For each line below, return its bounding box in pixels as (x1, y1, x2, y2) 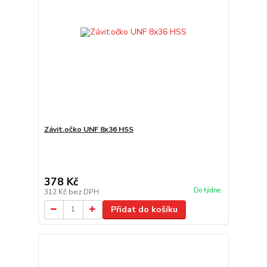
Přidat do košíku (110, 203, 178, 215)
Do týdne (193, 185, 221, 195)
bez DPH (68, 187, 99, 197)
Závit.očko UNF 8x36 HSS (44, 124, 133, 134)
